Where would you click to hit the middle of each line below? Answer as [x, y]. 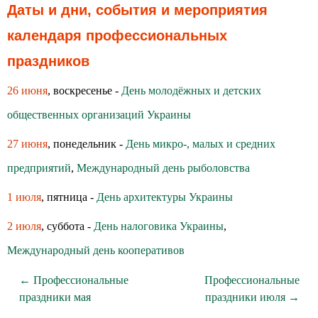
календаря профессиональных [117, 35]
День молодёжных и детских [191, 91]
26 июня [27, 91]
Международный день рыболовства [163, 168]
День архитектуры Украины [165, 197]
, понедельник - [87, 144]
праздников [48, 61]
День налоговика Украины [159, 226]
